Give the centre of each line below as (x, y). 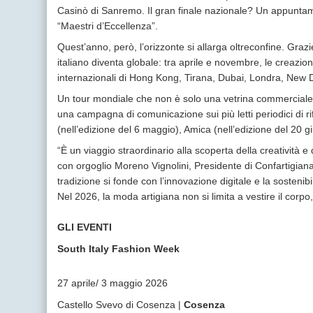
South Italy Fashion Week (119, 249)
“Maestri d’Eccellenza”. (108, 26)
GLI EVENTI (85, 227)
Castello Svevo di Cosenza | (121, 305)
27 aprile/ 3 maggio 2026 (113, 283)
